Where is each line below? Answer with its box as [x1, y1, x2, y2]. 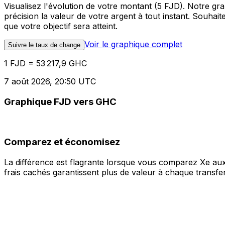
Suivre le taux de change [8, 41, 80, 49]
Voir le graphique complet [84, 39, 182, 50]
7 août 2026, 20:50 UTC [4, 76, 96, 87]
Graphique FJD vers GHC [4, 95, 117, 107]
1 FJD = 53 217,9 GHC [4, 58, 87, 69]
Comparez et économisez [4, 136, 120, 148]
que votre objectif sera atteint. [4, 21, 118, 32]
